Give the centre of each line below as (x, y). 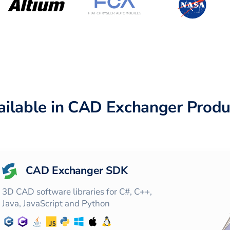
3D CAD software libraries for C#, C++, (77, 191)
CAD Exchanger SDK (77, 170)
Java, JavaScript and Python (56, 203)
